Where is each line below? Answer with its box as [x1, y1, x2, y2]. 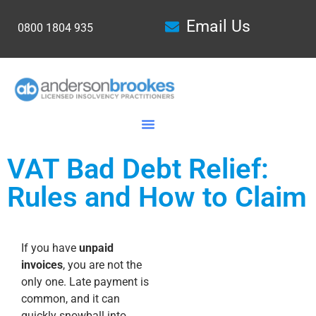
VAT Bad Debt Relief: [7, 152, 269, 186]
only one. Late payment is [21, 275, 149, 288]
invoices [21, 258, 63, 272]
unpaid [79, 241, 114, 255]
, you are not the [63, 258, 142, 272]
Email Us [186, 17, 250, 36]
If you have [21, 241, 79, 255]
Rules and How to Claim [7, 181, 307, 214]
